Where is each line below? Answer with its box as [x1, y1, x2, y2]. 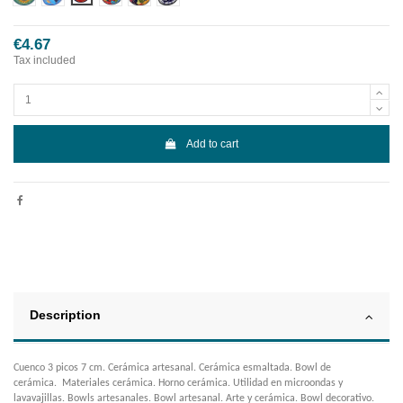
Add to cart [186, 137, 239, 150]
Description [30, 309, 101, 323]
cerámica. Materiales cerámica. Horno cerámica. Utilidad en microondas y [13, 378, 343, 390]
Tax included [13, 54, 76, 67]
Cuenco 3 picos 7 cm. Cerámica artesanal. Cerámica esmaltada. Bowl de [13, 363, 331, 374]
